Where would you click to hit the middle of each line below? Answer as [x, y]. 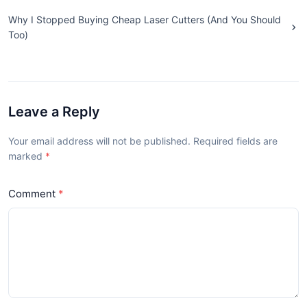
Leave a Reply [54, 111]
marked [27, 156]
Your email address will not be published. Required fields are [143, 140]
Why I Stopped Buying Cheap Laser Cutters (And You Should [145, 19]
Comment [32, 193]
